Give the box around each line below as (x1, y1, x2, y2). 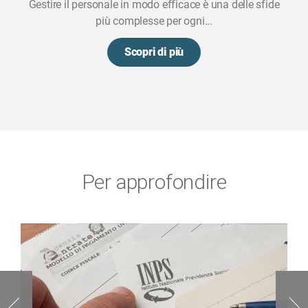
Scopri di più (124, 45, 184, 58)
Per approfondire (81, 168, 227, 195)
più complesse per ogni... (95, 14, 212, 27)
